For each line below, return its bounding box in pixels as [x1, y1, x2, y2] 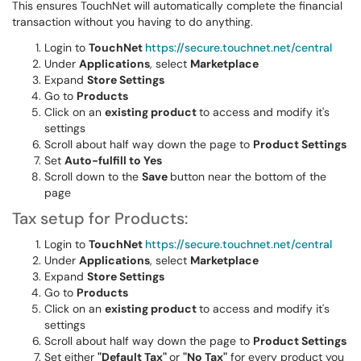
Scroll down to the [44, 169, 142, 184]
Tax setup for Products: [12, 208, 188, 229]
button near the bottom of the [170, 169, 326, 184]
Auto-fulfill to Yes [64, 153, 162, 168]
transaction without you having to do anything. [12, 15, 253, 29]
